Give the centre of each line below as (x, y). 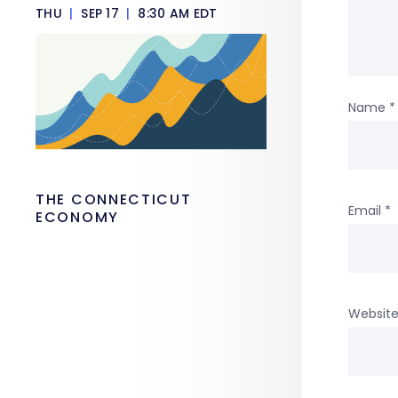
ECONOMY (77, 217)
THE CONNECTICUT (114, 199)
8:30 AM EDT (176, 13)
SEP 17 (100, 13)
